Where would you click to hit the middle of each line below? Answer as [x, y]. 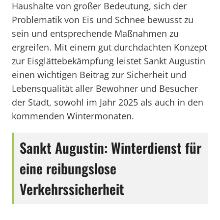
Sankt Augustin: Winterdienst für [110, 148]
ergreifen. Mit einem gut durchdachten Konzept [110, 47]
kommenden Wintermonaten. [73, 116]
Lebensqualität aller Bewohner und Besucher [105, 88]
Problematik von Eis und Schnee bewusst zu [103, 20]
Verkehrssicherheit [72, 189]
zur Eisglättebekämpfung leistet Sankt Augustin [109, 61]
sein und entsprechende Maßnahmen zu [95, 33]
